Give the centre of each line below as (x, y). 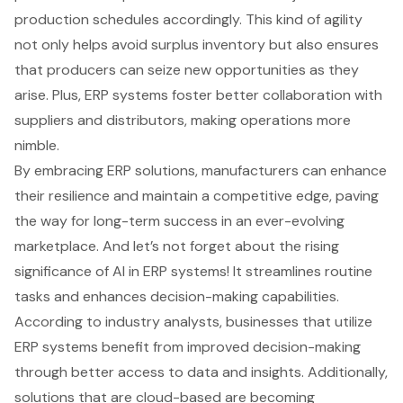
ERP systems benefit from (101, 346)
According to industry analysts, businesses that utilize (193, 321)
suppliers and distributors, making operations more (183, 120)
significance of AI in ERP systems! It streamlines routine (193, 271)
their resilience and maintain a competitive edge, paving (197, 195)
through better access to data (116, 372)
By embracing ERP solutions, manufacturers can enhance (201, 170)
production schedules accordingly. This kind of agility (188, 19)
